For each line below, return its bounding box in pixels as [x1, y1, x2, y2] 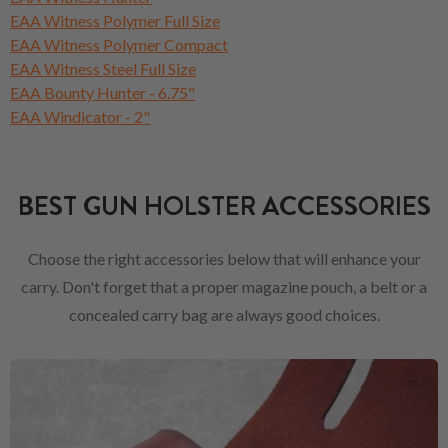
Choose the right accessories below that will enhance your [27, 248, 421, 268]
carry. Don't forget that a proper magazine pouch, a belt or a [21, 276, 427, 296]
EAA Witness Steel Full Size [10, 58, 196, 78]
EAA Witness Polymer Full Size [10, 10, 220, 30]
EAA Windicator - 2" [10, 106, 150, 126]
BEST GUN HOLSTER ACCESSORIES [17, 187, 431, 225]
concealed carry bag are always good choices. [68, 304, 380, 324]
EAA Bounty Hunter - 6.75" [10, 82, 195, 102]
